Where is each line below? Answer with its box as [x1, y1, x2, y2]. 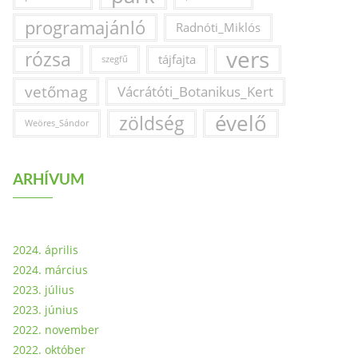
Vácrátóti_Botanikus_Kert [117, 82, 273, 101]
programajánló [25, 16, 145, 39]
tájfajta [158, 50, 196, 68]
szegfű [101, 54, 128, 65]
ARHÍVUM [13, 169, 85, 188]
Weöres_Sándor [25, 117, 89, 129]
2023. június [13, 302, 78, 317]
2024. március [13, 262, 88, 277]
